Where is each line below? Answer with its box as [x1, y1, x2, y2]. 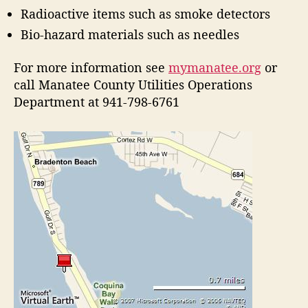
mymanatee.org [168, 58, 261, 76]
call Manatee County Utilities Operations [14, 76, 252, 93]
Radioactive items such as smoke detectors [21, 5, 270, 23]
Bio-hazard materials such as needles [21, 26, 239, 43]
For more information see [14, 58, 168, 76]
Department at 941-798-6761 [14, 93, 179, 110]
